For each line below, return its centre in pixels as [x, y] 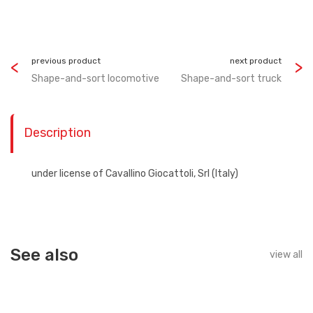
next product [256, 61]
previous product [66, 61]
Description [57, 133]
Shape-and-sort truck [231, 79]
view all [286, 255]
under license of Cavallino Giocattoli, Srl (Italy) [135, 174]
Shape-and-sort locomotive [95, 79]
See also [44, 255]
